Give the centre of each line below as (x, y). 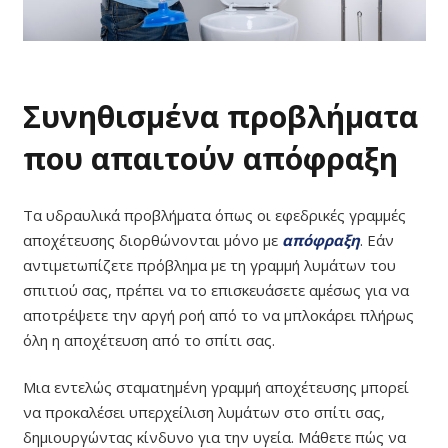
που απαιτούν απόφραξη (210, 159)
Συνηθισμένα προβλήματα (220, 117)
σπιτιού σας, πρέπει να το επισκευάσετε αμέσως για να (215, 289)
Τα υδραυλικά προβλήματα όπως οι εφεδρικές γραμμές (214, 214)
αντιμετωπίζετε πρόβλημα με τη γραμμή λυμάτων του (209, 264)
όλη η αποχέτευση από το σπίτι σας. (148, 339)
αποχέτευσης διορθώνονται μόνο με (152, 239)
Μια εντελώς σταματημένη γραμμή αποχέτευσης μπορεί (215, 387)
